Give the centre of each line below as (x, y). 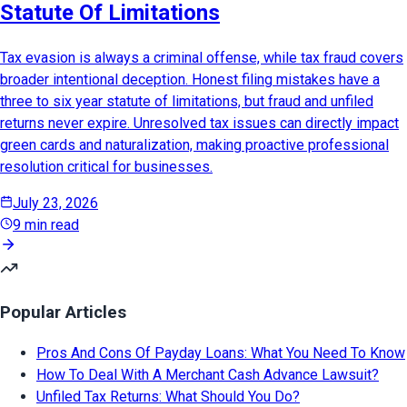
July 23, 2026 (55, 203)
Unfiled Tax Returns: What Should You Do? (168, 396)
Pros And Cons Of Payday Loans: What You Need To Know (221, 352)
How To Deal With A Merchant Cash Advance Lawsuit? (208, 374)
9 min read (46, 224)
